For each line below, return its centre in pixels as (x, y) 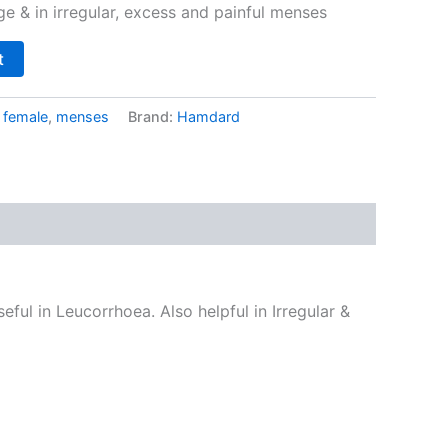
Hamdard (208, 116)
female (25, 116)
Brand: (152, 116)
